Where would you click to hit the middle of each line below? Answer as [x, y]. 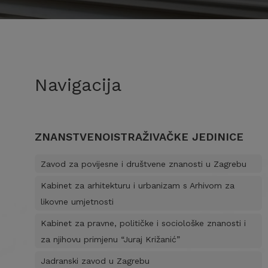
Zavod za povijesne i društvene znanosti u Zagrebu [143, 164]
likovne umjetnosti [77, 202]
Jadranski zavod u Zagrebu [95, 261]
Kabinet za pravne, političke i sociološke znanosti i [143, 223]
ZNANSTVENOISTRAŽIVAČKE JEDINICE [139, 137]
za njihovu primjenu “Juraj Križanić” [110, 239]
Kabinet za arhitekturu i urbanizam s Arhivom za [137, 185]
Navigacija [78, 85]
